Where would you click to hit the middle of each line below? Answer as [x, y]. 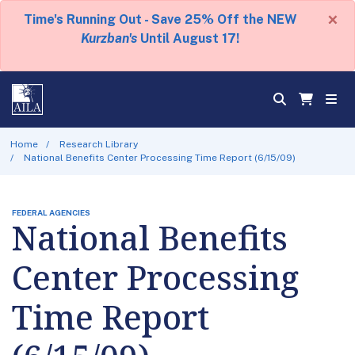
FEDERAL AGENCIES [51, 212]
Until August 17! [188, 38]
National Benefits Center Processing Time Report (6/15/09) [160, 157]
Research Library [99, 144]
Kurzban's [109, 38]
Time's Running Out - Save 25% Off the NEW [160, 19]
